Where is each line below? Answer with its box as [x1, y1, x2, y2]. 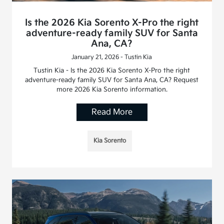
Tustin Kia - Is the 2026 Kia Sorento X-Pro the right [33, 66, 190, 75]
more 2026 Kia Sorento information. [56, 85, 167, 94]
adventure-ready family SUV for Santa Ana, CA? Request [25, 76, 199, 84]
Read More [91, 107, 132, 117]
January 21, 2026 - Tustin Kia [71, 53, 152, 61]
